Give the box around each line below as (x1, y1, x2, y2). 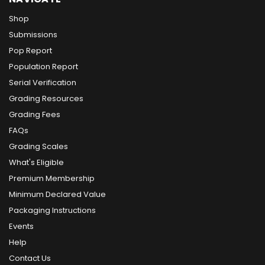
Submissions (9, 28, 57, 40)
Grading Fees (9, 108, 60, 120)
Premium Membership (9, 172, 95, 184)
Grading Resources (9, 92, 83, 104)
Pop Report (9, 44, 52, 56)
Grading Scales (9, 140, 68, 152)
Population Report (9, 60, 78, 72)
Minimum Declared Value (9, 188, 106, 200)
